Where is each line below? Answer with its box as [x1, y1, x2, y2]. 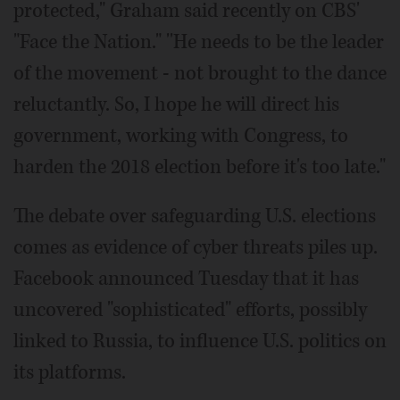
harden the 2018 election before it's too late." [13, 154, 386, 181]
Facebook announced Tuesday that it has [13, 265, 359, 293]
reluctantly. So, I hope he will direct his [13, 91, 339, 119]
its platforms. [13, 359, 126, 387]
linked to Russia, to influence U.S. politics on [13, 328, 387, 355]
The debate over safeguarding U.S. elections [13, 203, 376, 230]
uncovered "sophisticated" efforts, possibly [13, 296, 367, 324]
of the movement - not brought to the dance [13, 60, 387, 87]
